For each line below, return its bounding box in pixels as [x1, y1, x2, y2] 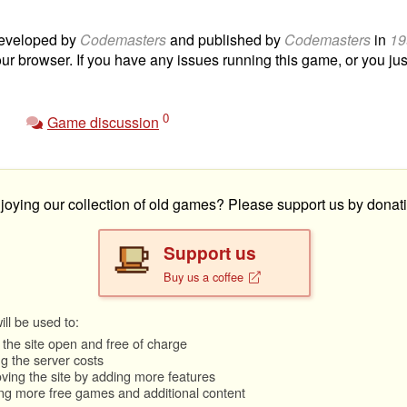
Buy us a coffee [164, 267, 247, 285]
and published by [166, 29, 284, 51]
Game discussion [47, 111, 159, 133]
